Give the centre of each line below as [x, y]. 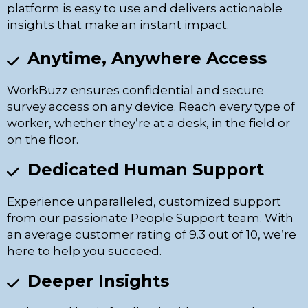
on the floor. [43, 139]
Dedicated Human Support [145, 169]
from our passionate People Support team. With [150, 218]
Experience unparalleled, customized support [144, 201]
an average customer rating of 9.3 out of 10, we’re [152, 234]
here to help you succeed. [84, 251]
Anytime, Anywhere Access [147, 58]
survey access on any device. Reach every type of [151, 106]
